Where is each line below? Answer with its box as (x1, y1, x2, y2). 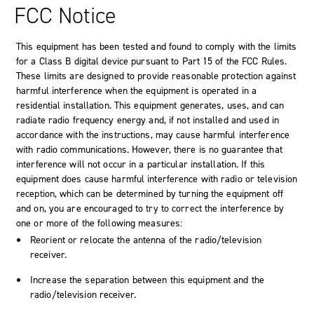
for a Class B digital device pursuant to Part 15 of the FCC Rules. (16, 54, 287, 68)
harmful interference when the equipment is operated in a (16, 83, 257, 97)
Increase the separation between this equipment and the (30, 273, 264, 287)
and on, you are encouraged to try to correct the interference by (16, 201, 285, 215)
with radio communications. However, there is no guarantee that (16, 142, 282, 156)
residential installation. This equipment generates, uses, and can (16, 98, 285, 112)
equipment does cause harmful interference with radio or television (16, 172, 298, 186)
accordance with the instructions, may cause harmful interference (16, 128, 290, 142)
